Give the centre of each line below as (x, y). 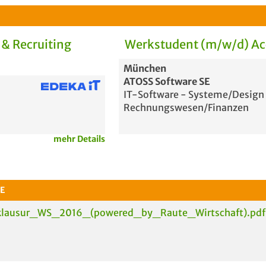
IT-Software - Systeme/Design (194, 94)
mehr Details (80, 139)
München (145, 68)
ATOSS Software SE (167, 81)
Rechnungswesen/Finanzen (186, 107)
